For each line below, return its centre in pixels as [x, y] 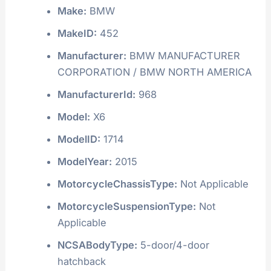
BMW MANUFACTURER [183, 55]
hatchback [81, 261]
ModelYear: [84, 161]
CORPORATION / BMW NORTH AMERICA [154, 72]
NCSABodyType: [97, 245]
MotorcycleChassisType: [117, 184]
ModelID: [79, 139]
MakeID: [77, 33]
